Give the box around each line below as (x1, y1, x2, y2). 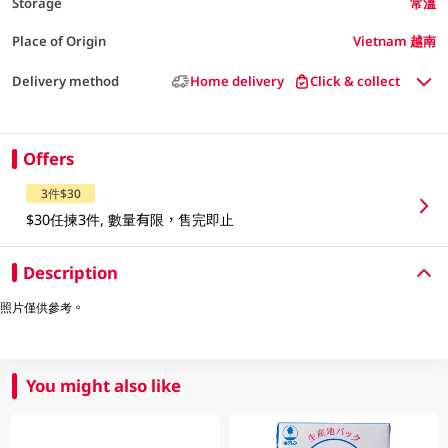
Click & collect (310, 72, 401, 91)
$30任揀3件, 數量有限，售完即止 (26, 209, 235, 229)
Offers (22, 147, 74, 170)
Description (22, 260, 118, 284)
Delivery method (11, 72, 119, 91)
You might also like (26, 373, 182, 397)
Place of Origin (11, 31, 106, 50)
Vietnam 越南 (353, 31, 437, 50)
